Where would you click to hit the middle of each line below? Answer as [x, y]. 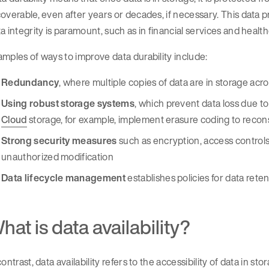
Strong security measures [59, 140]
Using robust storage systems [68, 103]
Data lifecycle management [63, 177]
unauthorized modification [58, 156]
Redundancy [30, 82]
